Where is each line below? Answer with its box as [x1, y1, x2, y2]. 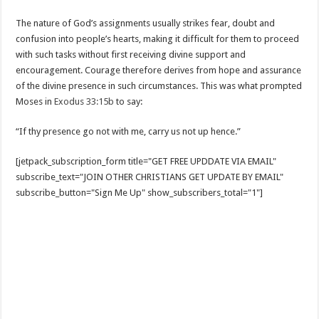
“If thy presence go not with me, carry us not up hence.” [16, 126, 241, 137]
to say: [114, 96, 143, 107]
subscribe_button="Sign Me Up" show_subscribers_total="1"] [16, 187, 263, 198]
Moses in [16, 96, 55, 107]
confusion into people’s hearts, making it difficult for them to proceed [16, 33, 300, 44]
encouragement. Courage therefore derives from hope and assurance [16, 65, 302, 75]
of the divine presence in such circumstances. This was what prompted [16, 80, 303, 91]
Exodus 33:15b [54, 96, 115, 107]
